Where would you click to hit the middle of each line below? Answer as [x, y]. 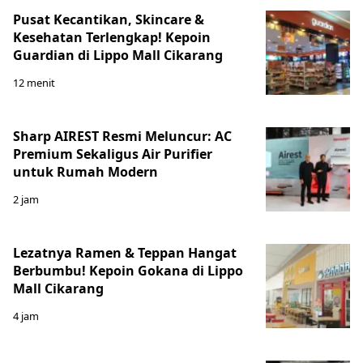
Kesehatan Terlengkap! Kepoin [112, 37]
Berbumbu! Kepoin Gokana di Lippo [128, 270]
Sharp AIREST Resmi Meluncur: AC [122, 136]
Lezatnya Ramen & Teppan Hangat [125, 252]
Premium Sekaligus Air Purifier [113, 154]
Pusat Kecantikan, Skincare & [109, 19]
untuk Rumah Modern [85, 171]
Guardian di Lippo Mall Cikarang [118, 55]
